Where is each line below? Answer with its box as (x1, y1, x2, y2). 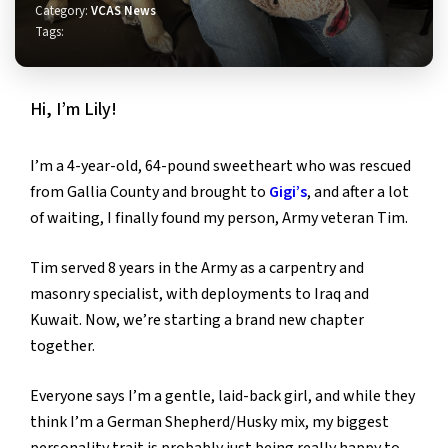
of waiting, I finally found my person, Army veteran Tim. (30, 206, 408, 229)
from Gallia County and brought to (30, 180, 269, 203)
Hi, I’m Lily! (30, 96, 117, 122)
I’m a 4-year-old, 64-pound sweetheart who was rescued (30, 154, 411, 177)
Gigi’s (269, 180, 307, 203)
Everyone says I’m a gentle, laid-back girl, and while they (30, 384, 415, 407)
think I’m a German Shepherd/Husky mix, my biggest (30, 410, 389, 433)
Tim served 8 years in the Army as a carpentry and (30, 256, 364, 279)
